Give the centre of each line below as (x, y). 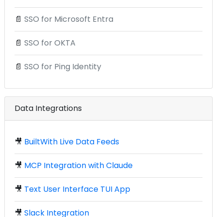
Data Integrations (48, 108)
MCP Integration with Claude (78, 165)
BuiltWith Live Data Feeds (72, 141)
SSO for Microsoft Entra (69, 19)
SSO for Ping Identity (63, 66)
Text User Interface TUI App (77, 189)
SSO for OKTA (50, 43)
